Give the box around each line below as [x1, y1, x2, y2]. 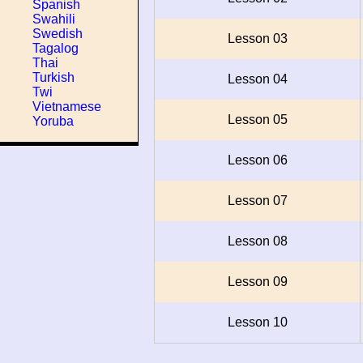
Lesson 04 [227, 72, 288, 87]
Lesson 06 [227, 153, 288, 168]
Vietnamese [32, 100, 101, 113]
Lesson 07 [227, 194, 288, 208]
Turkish [32, 70, 75, 84]
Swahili [32, 12, 75, 26]
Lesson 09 [227, 275, 288, 289]
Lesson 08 [227, 234, 288, 249]
